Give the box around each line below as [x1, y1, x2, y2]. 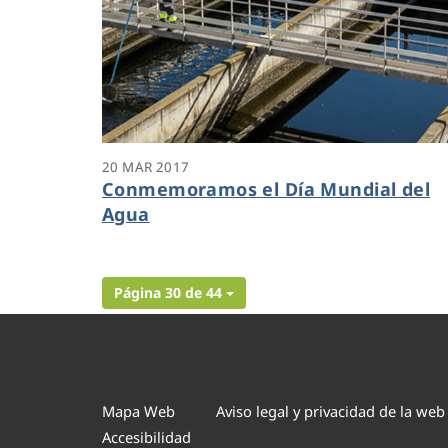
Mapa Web [102, 401, 175, 422]
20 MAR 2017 [102, 157, 190, 176]
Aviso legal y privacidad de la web [215, 401, 445, 422]
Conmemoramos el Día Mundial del [102, 176, 431, 201]
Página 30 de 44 [114, 282, 222, 302]
